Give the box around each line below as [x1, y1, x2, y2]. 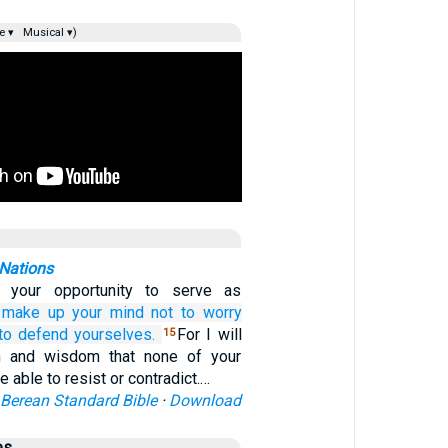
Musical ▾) [19, 26, 77, 39]
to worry [180, 303, 242, 322]
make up [2, 303, 65, 322]
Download [169, 391, 242, 410]
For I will [176, 325, 242, 344]
